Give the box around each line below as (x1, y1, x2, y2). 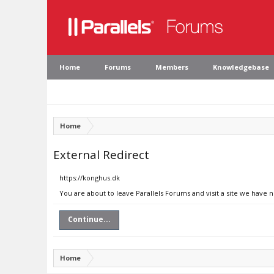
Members (155, 62, 188, 72)
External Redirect (53, 147, 149, 162)
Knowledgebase (213, 62, 269, 72)
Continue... (68, 214, 111, 224)
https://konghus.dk (59, 173, 120, 182)
